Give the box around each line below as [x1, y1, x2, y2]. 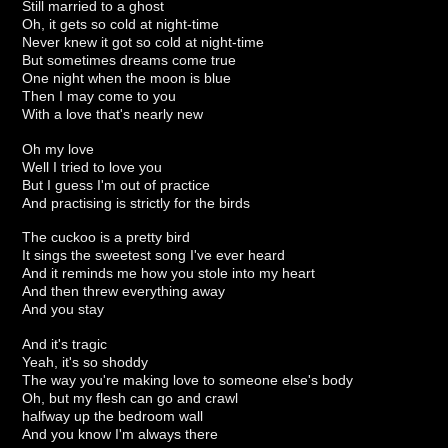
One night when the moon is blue [22, 69, 232, 86]
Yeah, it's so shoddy [22, 354, 149, 371]
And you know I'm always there [22, 426, 219, 443]
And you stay [22, 301, 105, 318]
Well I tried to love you [22, 158, 163, 175]
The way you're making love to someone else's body [22, 372, 354, 389]
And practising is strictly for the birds [22, 194, 251, 211]
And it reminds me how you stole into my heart [22, 265, 316, 282]
